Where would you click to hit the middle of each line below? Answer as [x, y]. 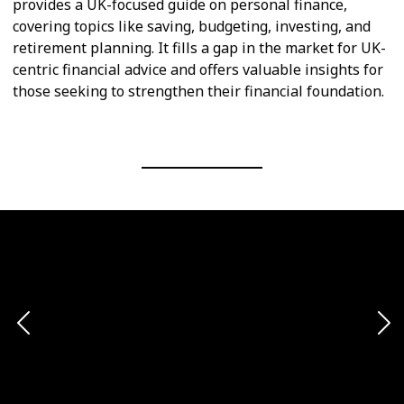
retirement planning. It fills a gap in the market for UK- [199, 48]
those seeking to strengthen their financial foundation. [198, 92]
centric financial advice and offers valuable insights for [198, 70]
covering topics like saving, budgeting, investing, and [192, 27]
